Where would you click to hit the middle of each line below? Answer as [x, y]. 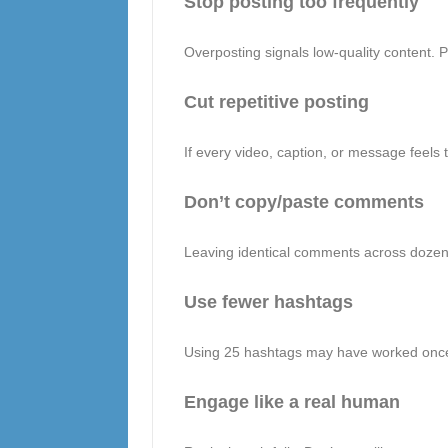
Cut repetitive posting [276, 102]
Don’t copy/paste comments [303, 202]
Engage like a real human [291, 402]
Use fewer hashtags [268, 302]
